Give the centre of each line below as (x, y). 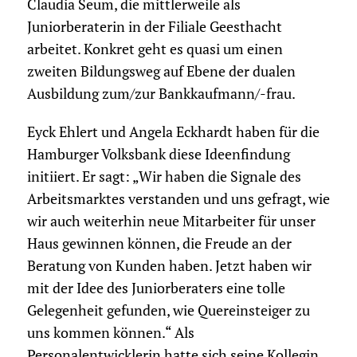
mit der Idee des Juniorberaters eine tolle (156, 288)
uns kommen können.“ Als (110, 333)
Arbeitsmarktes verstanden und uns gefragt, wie (178, 199)
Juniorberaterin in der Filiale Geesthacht (154, 27)
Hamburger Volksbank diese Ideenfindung (158, 155)
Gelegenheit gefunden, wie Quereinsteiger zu (168, 311)
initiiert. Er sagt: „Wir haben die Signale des (164, 177)
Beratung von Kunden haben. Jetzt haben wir (169, 266)
